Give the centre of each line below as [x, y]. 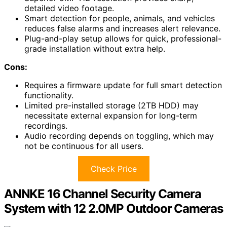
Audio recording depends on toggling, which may [119, 136]
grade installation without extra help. [95, 49]
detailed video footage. [69, 8]
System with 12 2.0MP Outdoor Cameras [113, 209]
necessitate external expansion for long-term [111, 116]
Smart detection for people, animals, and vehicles [120, 18]
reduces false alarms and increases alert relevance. [122, 29]
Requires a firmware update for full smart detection [123, 85]
